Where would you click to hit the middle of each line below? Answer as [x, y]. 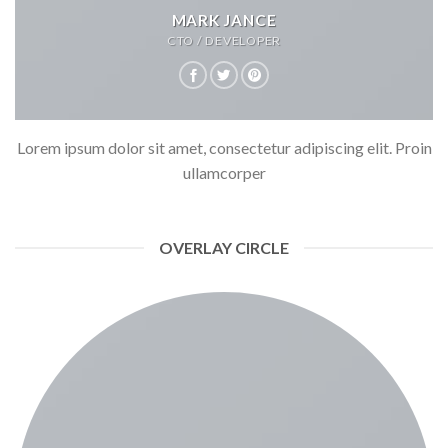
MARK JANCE [224, 19]
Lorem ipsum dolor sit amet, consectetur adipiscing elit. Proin [224, 147]
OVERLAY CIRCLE [224, 248]
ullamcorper [224, 172]
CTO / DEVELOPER [224, 40]
